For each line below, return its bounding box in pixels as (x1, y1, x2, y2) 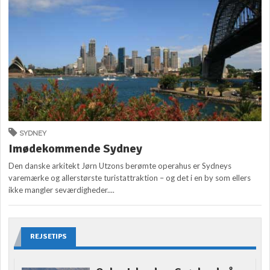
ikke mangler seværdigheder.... (8, 185, 115, 195)
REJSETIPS (30, 232, 67, 242)
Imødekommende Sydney (8, 141, 143, 157)
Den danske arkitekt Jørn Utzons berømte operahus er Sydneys (8, 161, 232, 171)
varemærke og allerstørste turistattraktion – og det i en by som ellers (8, 173, 251, 183)
